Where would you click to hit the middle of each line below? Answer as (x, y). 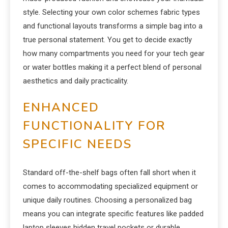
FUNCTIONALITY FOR (94, 126)
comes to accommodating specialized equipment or (110, 186)
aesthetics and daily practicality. (76, 81)
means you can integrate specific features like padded (113, 214)
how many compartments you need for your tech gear (114, 53)
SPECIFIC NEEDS (77, 144)
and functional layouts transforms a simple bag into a (113, 26)
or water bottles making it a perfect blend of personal (112, 67)
